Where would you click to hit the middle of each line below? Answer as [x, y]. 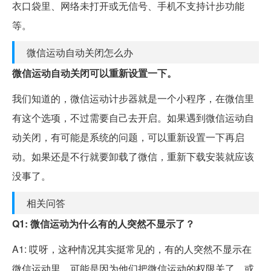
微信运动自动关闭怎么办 [80, 52]
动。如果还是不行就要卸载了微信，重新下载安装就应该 [133, 156]
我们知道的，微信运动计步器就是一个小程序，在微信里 [133, 98]
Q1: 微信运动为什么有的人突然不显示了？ [103, 223]
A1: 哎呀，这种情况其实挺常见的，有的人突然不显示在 [132, 249]
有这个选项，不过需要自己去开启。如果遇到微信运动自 [133, 117]
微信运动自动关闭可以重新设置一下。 [94, 73]
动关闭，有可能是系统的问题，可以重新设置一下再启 [128, 137]
